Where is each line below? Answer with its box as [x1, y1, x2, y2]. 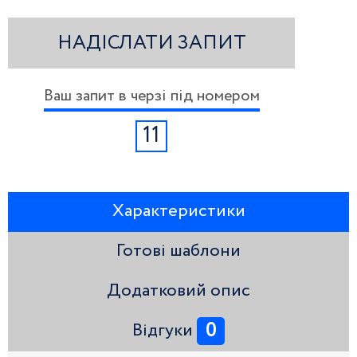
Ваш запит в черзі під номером [43, 88, 260, 104]
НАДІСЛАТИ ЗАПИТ [57, 33, 246, 53]
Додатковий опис [107, 282, 250, 300]
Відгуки [132, 322, 193, 340]
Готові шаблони [116, 242, 241, 261]
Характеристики [112, 202, 245, 221]
